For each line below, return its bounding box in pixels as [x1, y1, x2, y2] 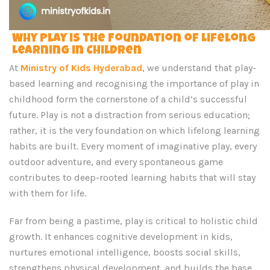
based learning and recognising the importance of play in [9, 78, 259, 89]
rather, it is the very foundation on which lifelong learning [9, 125, 260, 136]
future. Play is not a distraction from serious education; [9, 109, 250, 121]
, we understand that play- [142, 62, 256, 74]
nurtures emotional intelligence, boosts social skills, [9, 246, 240, 258]
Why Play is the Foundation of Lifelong [12, 33, 256, 45]
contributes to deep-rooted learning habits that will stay [9, 172, 256, 183]
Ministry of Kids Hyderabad [20, 62, 142, 74]
